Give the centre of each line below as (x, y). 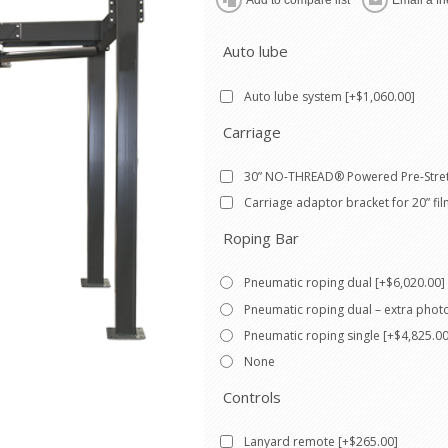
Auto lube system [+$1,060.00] (329, 96)
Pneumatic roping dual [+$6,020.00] (344, 283)
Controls (252, 397)
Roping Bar (261, 238)
